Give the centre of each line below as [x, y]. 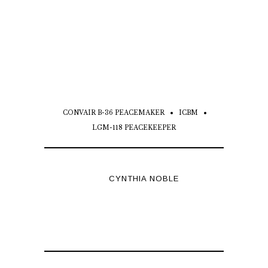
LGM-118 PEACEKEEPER [134, 128]
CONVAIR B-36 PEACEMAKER [114, 113]
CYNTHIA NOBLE [144, 179]
